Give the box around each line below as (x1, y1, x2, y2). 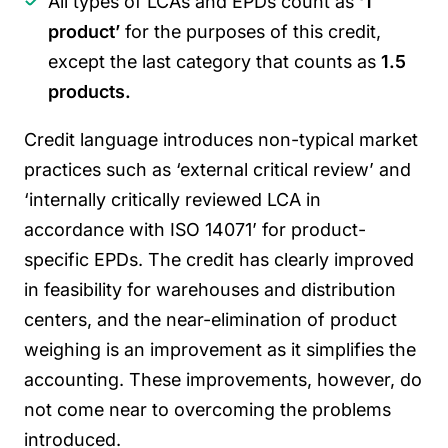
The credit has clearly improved (148, 248, 414, 270)
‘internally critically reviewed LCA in (24, 188, 321, 210)
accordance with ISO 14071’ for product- (24, 218, 366, 240)
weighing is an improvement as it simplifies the (24, 338, 416, 360)
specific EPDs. (24, 248, 143, 270)
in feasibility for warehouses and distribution (24, 278, 396, 300)
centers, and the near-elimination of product (24, 308, 397, 330)
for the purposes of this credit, (120, 20, 381, 42)
